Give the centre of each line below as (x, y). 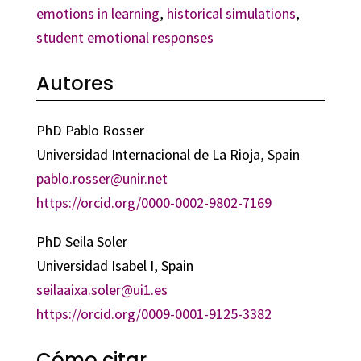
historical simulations (231, 13)
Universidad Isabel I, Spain (114, 265)
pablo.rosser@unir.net (102, 178)
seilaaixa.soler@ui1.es (102, 289)
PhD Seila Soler (81, 241)
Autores (75, 83)
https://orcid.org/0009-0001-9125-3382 (154, 313)
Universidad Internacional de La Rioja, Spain (168, 154)
